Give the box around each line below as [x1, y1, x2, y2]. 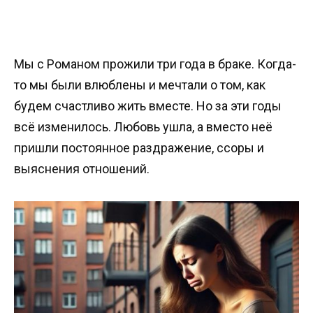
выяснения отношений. [14, 161, 150, 176]
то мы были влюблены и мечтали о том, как [14, 78, 265, 92]
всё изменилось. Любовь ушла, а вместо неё [14, 119, 272, 134]
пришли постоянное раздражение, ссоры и [14, 140, 264, 155]
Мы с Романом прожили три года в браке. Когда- [14, 57, 296, 71]
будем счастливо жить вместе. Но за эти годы [14, 99, 282, 113]
